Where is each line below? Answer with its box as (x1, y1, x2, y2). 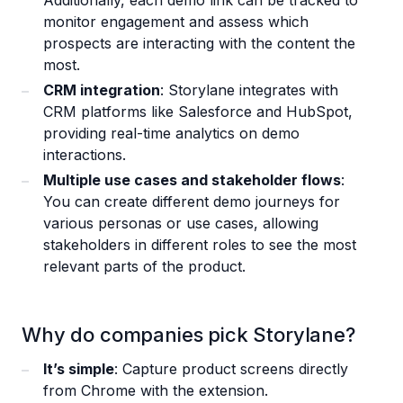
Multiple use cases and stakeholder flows (43, 171, 341, 190)
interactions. (43, 146, 130, 165)
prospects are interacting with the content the (43, 34, 355, 53)
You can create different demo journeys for (43, 193, 340, 211)
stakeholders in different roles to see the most (43, 236, 356, 255)
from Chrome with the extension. (43, 381, 268, 400)
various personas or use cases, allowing (43, 214, 318, 233)
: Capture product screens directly (114, 360, 348, 379)
